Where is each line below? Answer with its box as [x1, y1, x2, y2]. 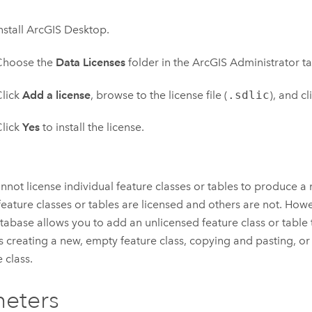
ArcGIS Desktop [26, 23, 107, 37]
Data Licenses [55, 55, 125, 69]
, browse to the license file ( [90, 88, 228, 102]
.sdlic [227, 88, 270, 102]
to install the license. [39, 120, 144, 134]
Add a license [22, 88, 91, 102]
